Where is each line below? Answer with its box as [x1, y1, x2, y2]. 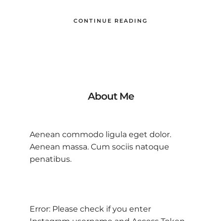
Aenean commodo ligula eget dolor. [30, 129, 171, 139]
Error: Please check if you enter [30, 204, 151, 214]
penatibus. [30, 154, 72, 164]
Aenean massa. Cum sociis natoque [30, 142, 169, 151]
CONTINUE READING [74, 17, 147, 25]
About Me [87, 90, 134, 103]
